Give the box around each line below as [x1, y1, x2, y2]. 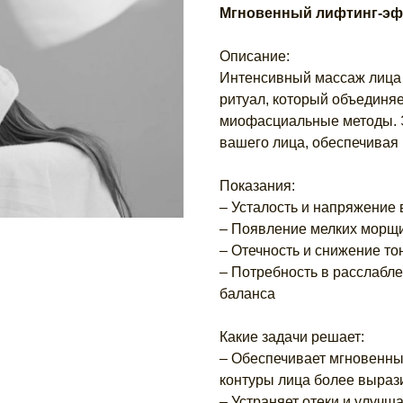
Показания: [219, 178, 295, 194]
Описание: [219, 49, 290, 65]
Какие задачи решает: [219, 329, 364, 345]
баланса [219, 286, 275, 302]
